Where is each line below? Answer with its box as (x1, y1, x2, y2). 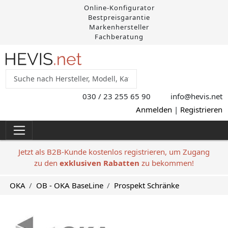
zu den (34, 157, 60, 168)
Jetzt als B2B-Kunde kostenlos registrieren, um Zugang (18, 146, 210, 157)
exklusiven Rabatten (60, 157, 139, 168)
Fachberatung (93, 32, 144, 41)
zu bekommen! (139, 157, 194, 168)
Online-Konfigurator (81, 3, 155, 12)
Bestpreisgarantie (86, 13, 151, 22)
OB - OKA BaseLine (36, 180, 103, 191)
